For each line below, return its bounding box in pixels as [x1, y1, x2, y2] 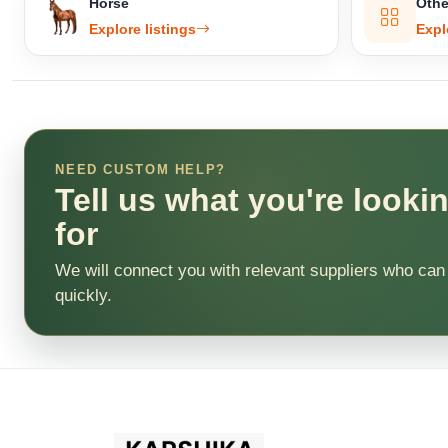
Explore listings [89, 21, 196, 38]
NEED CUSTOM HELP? [55, 162, 226, 178]
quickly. [55, 284, 113, 305]
